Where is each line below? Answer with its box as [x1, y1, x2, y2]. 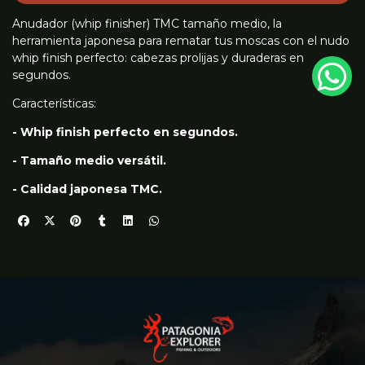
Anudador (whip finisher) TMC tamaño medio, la [12, 15, 282, 31]
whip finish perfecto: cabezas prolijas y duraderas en [12, 50, 304, 65]
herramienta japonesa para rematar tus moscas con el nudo [12, 33, 350, 48]
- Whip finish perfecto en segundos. [12, 124, 238, 139]
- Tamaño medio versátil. [12, 152, 166, 168]
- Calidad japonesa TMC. [12, 181, 162, 196]
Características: [12, 95, 96, 111]
